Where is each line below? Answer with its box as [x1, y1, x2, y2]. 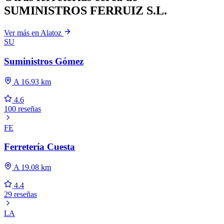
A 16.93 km [12, 77, 51, 86]
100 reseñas [4, 104, 41, 113]
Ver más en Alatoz [4, 28, 63, 37]
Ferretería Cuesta [4, 141, 75, 152]
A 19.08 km [12, 163, 51, 172]
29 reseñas [4, 190, 37, 199]
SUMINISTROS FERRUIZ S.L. [4, 4, 167, 17]
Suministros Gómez [4, 55, 83, 66]
